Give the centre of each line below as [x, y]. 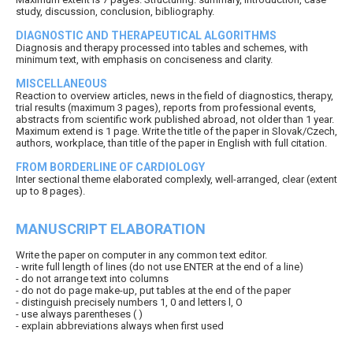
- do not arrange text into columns [92, 279]
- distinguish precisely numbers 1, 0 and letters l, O [129, 303]
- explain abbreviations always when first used [120, 326]
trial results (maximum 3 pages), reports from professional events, [166, 108]
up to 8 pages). [50, 191]
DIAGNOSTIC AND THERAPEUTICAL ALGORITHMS [146, 36]
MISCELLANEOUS [61, 84]
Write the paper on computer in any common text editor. [141, 255]
